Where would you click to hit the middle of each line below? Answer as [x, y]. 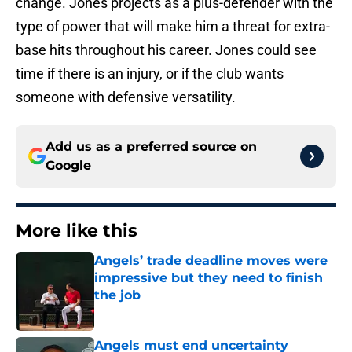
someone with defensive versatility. [126, 97]
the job [117, 295]
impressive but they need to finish [209, 278]
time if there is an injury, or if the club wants [150, 74]
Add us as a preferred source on [151, 147]
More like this [77, 231]
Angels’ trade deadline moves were [211, 261]
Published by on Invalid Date [162, 311]
